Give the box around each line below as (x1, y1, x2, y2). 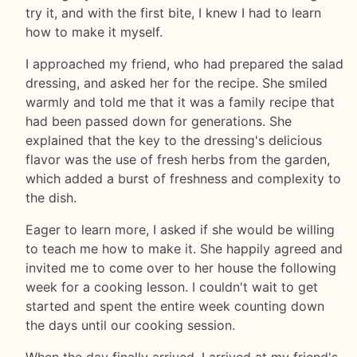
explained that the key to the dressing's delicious (25, 131, 322, 148)
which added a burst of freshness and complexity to (25, 170, 341, 186)
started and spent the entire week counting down (25, 297, 324, 314)
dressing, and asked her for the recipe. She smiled (25, 74, 328, 91)
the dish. (25, 189, 76, 206)
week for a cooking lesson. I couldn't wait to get (25, 278, 318, 295)
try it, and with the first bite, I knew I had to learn (25, 4, 321, 21)
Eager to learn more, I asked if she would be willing (25, 221, 335, 237)
